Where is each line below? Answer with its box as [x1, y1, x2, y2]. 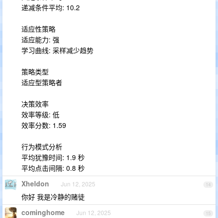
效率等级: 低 [21, 109, 59, 119]
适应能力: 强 [21, 35, 59, 44]
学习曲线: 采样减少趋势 [21, 45, 93, 55]
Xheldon [21, 179, 49, 188]
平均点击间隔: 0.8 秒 [21, 163, 85, 173]
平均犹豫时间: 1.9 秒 [21, 152, 85, 162]
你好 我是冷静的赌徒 [21, 192, 85, 201]
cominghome [21, 207, 65, 217]
